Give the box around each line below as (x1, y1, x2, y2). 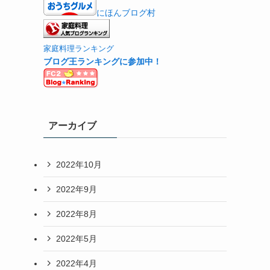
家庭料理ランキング (43, 45, 114, 53)
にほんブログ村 (96, 8, 155, 17)
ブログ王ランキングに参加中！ (43, 57, 162, 66)
